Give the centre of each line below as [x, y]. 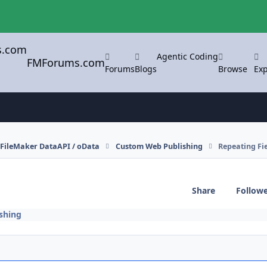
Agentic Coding [188, 56]
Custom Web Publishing [159, 146]
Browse [233, 69]
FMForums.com [66, 62]
